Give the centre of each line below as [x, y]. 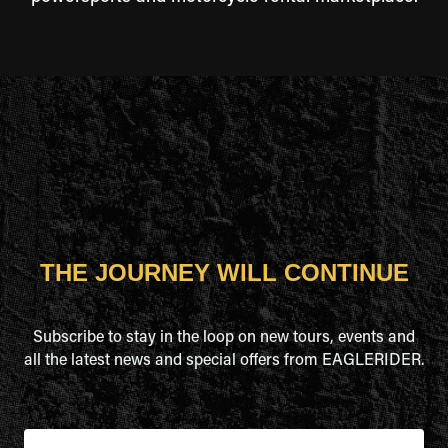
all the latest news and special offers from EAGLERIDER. [224, 361]
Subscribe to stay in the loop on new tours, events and [224, 338]
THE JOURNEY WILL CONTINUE [224, 272]
